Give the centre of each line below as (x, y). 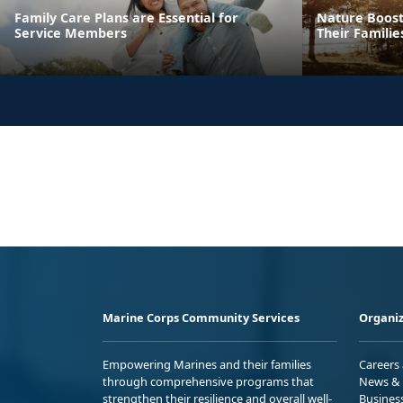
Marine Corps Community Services (201, 317)
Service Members (71, 32)
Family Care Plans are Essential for (126, 17)
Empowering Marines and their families (207, 364)
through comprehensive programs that (208, 381)
